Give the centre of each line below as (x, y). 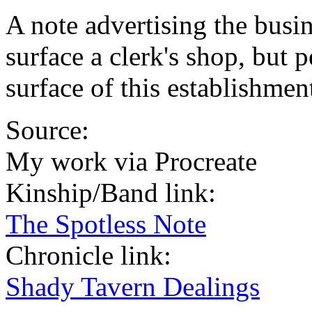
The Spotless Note (106, 224)
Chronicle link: (92, 256)
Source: (51, 130)
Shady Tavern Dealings (133, 287)
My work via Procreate (131, 162)
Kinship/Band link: (114, 193)
